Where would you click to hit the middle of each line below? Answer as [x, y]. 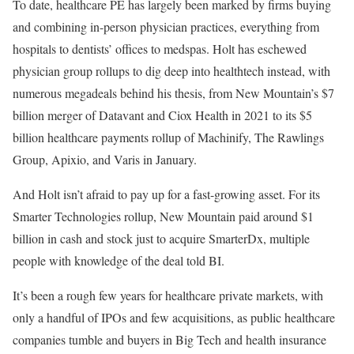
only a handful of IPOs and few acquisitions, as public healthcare [174, 317]
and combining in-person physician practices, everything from [166, 26]
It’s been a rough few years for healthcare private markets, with [168, 295]
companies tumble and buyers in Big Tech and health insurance [169, 339]
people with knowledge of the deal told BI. [119, 260]
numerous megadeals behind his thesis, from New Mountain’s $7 [173, 93]
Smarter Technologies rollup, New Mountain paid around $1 [163, 216]
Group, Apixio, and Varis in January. [105, 159]
